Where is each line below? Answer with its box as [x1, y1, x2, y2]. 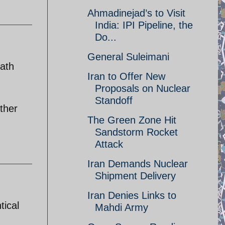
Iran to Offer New [87, 71, 165, 82]
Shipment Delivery [95, 170, 176, 181]
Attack [95, 139, 123, 150]
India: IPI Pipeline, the [95, 20, 193, 31]
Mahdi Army [95, 202, 148, 213]
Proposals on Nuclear [95, 83, 190, 94]
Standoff [95, 95, 133, 106]
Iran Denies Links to [87, 190, 176, 201]
